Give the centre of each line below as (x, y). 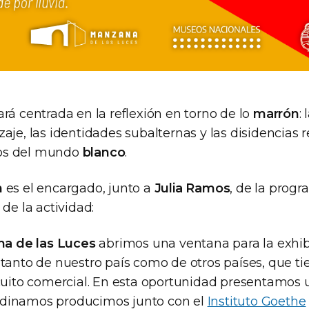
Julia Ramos (192, 188)
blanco (104, 152)
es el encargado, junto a (78, 188)
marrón (276, 114)
